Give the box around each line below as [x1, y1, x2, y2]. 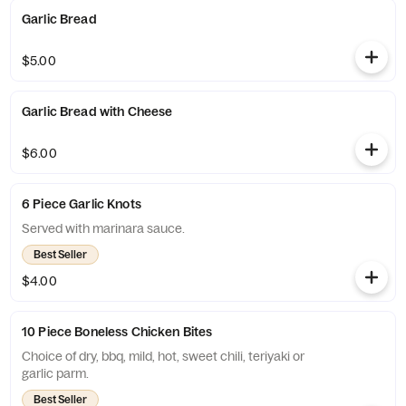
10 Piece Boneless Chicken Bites [22, 324, 213, 340]
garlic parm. [22, 365, 89, 382]
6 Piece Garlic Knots [22, 196, 141, 212]
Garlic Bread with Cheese [22, 103, 173, 120]
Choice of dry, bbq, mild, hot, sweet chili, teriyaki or [22, 348, 304, 364]
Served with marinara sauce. [22, 220, 185, 237]
